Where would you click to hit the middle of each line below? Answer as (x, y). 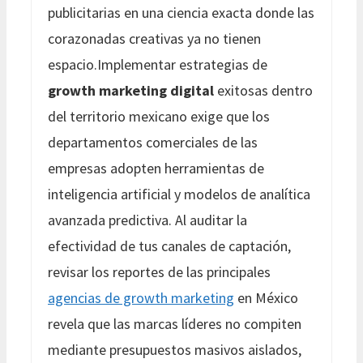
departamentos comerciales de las (153, 142)
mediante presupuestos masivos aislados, (175, 349)
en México (266, 297)
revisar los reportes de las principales (159, 271)
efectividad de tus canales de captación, (169, 246)
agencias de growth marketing (141, 297)
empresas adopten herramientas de (156, 168)
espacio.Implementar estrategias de (158, 64)
